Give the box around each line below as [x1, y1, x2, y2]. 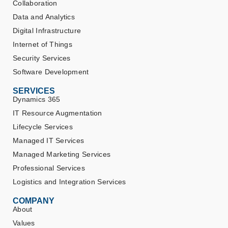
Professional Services [13, 164, 85, 173]
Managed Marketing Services [13, 150, 111, 159]
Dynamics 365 [13, 95, 61, 104]
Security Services [13, 54, 71, 63]
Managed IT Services [13, 136, 84, 145]
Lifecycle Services [13, 123, 73, 131]
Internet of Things [13, 40, 73, 49]
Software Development [13, 68, 89, 76]
